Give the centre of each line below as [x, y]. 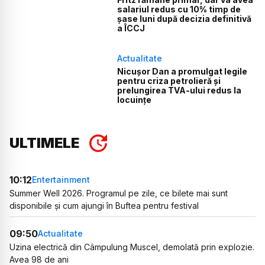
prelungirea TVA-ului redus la [180, 90]
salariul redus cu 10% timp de [179, 9]
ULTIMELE [44, 143]
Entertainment [61, 180]
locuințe [135, 99]
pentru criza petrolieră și [169, 80]
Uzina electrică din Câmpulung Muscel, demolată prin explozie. [132, 247]
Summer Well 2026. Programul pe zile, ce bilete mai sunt [119, 193]
